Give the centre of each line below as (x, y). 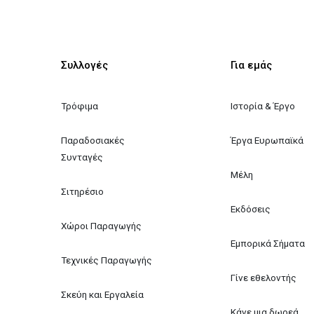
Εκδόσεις (250, 209)
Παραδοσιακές (94, 140)
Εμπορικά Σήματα (267, 243)
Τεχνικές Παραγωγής (107, 260)
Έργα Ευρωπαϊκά (267, 140)
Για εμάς (251, 65)
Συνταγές (82, 157)
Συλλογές (85, 65)
